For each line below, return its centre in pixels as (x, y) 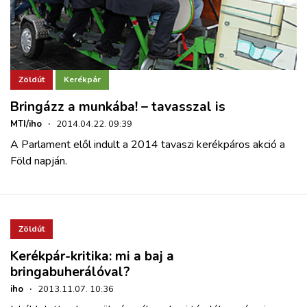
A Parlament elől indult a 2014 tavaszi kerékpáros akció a (148, 144)
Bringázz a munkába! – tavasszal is (118, 107)
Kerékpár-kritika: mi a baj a (92, 256)
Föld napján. (39, 161)
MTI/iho (26, 124)
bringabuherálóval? (70, 272)
